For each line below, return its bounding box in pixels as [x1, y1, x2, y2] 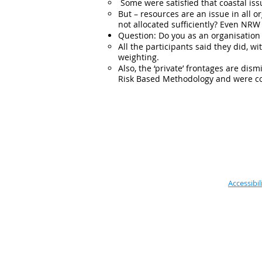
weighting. [118, 51, 159, 63]
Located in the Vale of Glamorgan [111, 233, 220, 242]
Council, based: [111, 245, 160, 254]
